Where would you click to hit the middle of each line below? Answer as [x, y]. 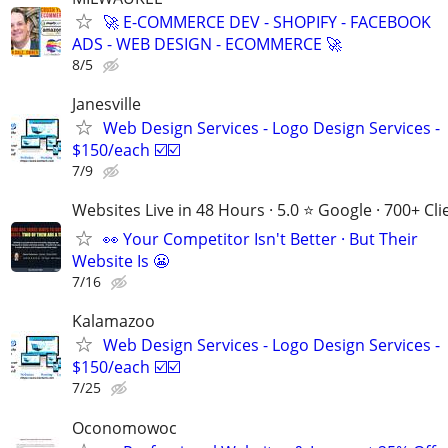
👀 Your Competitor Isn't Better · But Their [260, 239]
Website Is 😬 [120, 261]
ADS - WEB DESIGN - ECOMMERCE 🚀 [207, 43]
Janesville [106, 104]
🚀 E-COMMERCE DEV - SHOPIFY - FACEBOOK [267, 21]
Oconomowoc [124, 427]
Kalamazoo [113, 321]
